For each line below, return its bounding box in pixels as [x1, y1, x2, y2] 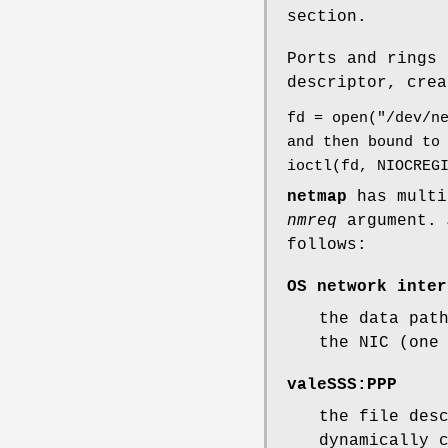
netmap [287, 188, 347, 207]
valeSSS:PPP [287, 376, 397, 395]
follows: [287, 236, 367, 255]
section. [287, 8, 367, 27]
